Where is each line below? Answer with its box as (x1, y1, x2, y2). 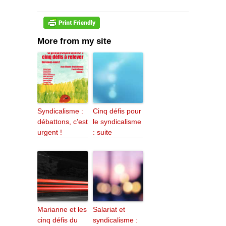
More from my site (37, 36, 111, 46)
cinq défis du (37, 216, 78, 224)
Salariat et (93, 205, 125, 214)
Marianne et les (37, 205, 87, 214)
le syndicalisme (93, 118, 141, 126)
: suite (93, 128, 112, 137)
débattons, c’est (37, 118, 88, 126)
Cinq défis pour (93, 107, 141, 116)
